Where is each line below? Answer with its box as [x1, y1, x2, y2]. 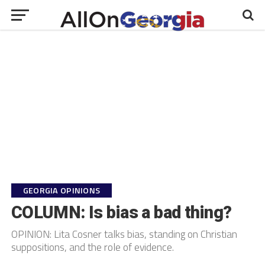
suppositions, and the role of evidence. [11, 239, 174, 255]
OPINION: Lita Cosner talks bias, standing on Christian [11, 226, 237, 242]
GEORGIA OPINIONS [22, 184, 101, 197]
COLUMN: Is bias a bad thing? [11, 202, 232, 222]
